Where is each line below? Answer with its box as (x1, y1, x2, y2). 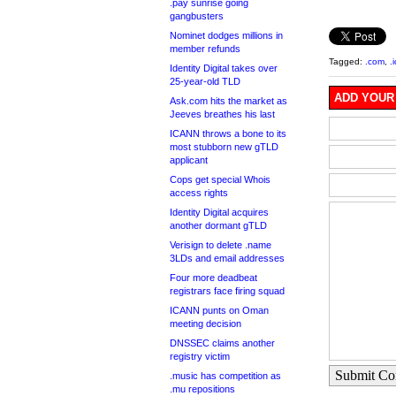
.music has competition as (170, 370, 281, 381)
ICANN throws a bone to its (170, 128, 286, 139)
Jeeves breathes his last (170, 109, 275, 119)
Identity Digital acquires (170, 207, 269, 217)
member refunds (170, 43, 240, 54)
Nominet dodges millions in (170, 30, 283, 41)
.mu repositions (170, 384, 235, 394)
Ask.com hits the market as (170, 95, 287, 106)
